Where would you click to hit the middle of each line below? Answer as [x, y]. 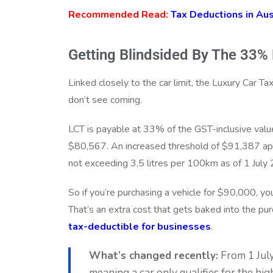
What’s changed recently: [154, 255]
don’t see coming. [105, 100]
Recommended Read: [118, 14]
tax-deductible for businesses [140, 226]
